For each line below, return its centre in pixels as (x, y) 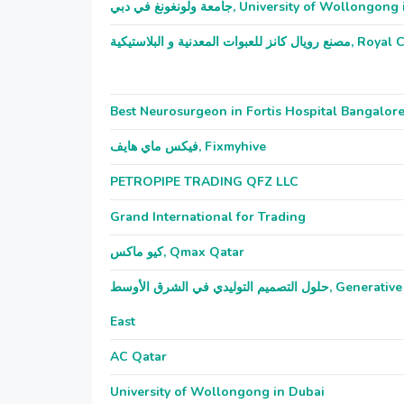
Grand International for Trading (208, 217)
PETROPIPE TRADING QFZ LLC (204, 182)
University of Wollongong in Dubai (217, 392)
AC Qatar (138, 357)
